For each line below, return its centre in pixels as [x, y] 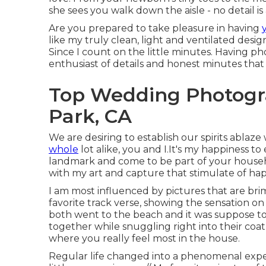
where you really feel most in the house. [144, 238]
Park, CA [90, 116]
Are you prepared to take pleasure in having [155, 28]
